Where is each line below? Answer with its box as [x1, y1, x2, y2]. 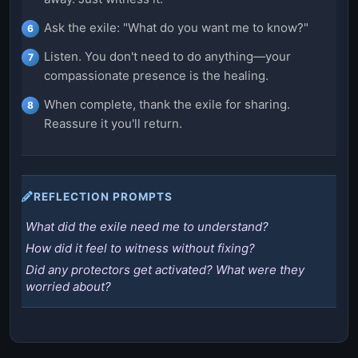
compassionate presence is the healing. [44, 68, 268, 84]
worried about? [26, 279, 111, 295]
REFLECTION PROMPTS [34, 190, 173, 204]
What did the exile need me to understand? [26, 219, 268, 235]
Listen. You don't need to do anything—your [44, 49, 291, 65]
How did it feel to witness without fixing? [26, 241, 255, 257]
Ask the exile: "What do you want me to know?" [44, 20, 308, 36]
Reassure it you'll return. [44, 116, 182, 132]
